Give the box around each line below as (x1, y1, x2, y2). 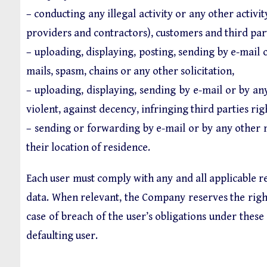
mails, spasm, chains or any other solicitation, (26, 65, 234, 77)
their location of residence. (26, 141, 150, 154)
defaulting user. (26, 229, 98, 242)
